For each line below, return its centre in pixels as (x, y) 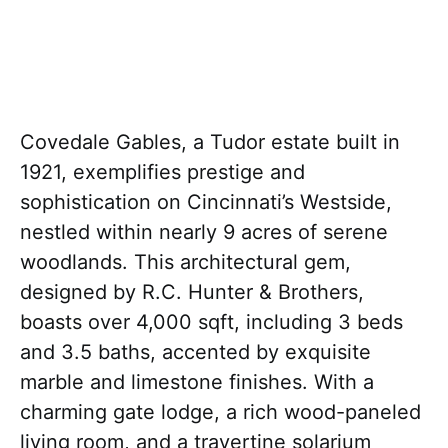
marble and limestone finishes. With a (197, 381)
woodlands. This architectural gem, (185, 261)
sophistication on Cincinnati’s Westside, (206, 201)
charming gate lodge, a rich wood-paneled (220, 411)
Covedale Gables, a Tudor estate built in (210, 141)
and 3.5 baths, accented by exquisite (195, 351)
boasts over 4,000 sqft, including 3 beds (211, 321)
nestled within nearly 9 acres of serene (204, 231)
